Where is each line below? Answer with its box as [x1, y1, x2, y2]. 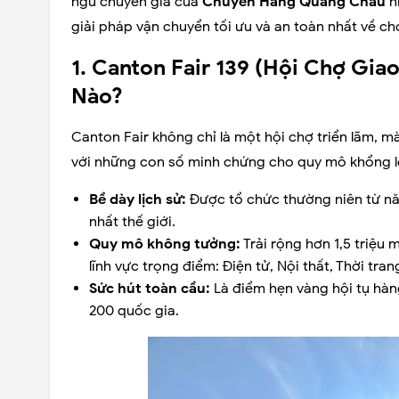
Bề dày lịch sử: [89, 191, 186, 208]
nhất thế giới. [89, 213, 175, 231]
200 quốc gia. [89, 302, 179, 320]
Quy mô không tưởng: [89, 235, 240, 253]
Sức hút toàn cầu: [89, 280, 210, 297]
